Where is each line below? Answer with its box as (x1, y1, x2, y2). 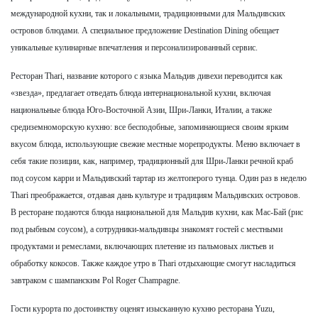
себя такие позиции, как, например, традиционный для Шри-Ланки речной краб (11, 156, 293, 166)
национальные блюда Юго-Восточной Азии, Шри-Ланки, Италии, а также (11, 105, 272, 115)
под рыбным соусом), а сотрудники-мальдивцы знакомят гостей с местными (11, 224, 283, 234)
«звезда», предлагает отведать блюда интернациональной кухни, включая (11, 88, 271, 98)
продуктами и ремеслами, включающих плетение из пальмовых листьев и (11, 241, 273, 251)
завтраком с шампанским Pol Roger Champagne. (11, 275, 180, 285)
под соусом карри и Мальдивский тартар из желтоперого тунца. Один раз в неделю (11, 173, 307, 183)
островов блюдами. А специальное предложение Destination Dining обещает (11, 26, 279, 35)
